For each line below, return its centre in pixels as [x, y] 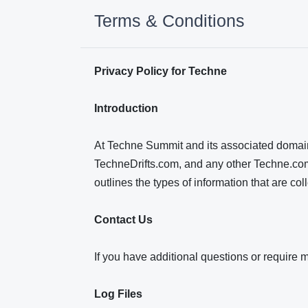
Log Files [120, 294]
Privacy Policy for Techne [162, 71]
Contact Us [125, 220]
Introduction [128, 108]
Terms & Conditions [169, 21]
